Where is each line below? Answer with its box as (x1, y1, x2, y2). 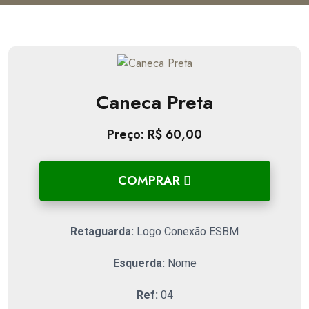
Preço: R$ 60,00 (107, 125, 202, 143)
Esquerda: (112, 256, 165, 270)
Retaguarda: (70, 224, 134, 238)
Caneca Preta (96, 88, 213, 117)
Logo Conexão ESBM (134, 224, 239, 238)
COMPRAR (118, 172, 183, 190)
